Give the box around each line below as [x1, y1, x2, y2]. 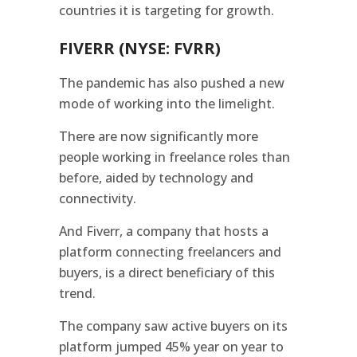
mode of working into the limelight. [59, 94, 275, 112]
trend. [59, 284, 96, 302]
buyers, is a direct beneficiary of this [59, 263, 275, 281]
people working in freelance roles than [59, 147, 290, 166]
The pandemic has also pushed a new [59, 73, 284, 92]
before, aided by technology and [59, 168, 253, 186]
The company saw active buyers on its [59, 316, 288, 335]
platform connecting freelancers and [59, 242, 281, 261]
